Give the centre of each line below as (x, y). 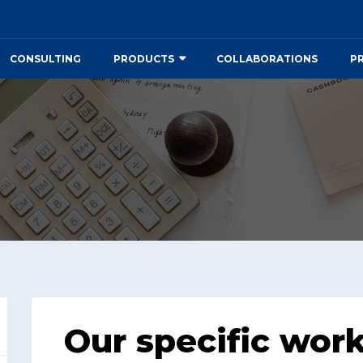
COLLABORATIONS (267, 59)
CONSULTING (45, 59)
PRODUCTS (144, 59)
